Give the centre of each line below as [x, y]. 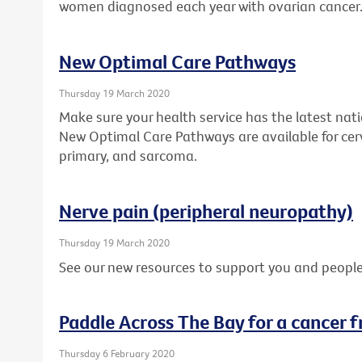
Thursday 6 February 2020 [117, 354]
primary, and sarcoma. [128, 156]
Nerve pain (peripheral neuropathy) [206, 211]
